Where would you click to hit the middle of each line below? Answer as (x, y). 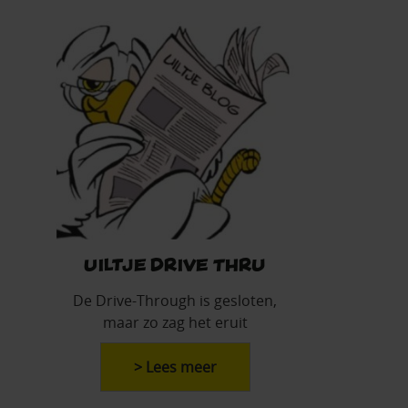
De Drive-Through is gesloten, (175, 301)
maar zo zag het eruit (175, 323)
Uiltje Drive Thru (175, 264)
